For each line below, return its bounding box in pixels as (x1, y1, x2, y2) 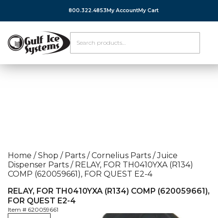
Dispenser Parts (8, 160, 69, 169)
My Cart (138, 7, 159, 14)
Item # (8, 206, 28, 213)
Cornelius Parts (91, 151, 151, 160)
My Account (107, 7, 138, 14)
